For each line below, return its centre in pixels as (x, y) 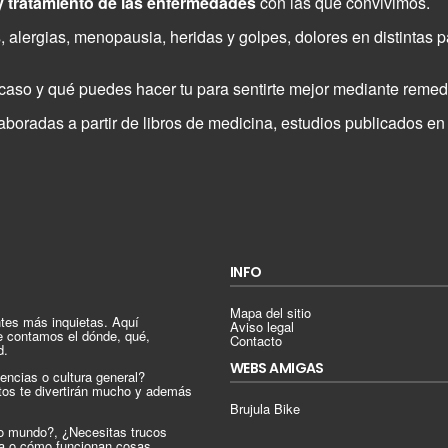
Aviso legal (262, 326)
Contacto (256, 340)
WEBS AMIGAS (277, 367)
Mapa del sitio (271, 312)
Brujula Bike (265, 408)
